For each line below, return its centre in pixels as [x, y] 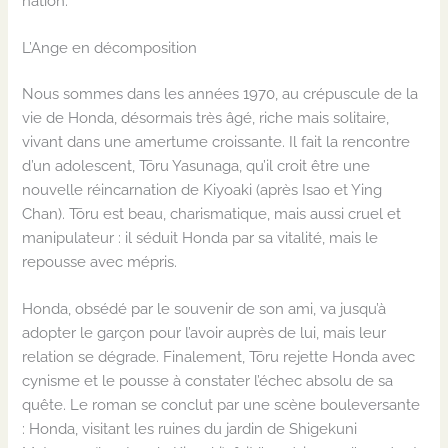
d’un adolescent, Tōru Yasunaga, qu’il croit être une [196, 166]
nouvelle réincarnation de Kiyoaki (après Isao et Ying [202, 190]
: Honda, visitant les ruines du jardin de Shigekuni [190, 429]
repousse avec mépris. [100, 262]
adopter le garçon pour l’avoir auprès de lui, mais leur [204, 333]
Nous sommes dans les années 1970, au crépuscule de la [220, 94]
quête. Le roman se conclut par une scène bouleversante [221, 405]
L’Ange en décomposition [110, 48]
